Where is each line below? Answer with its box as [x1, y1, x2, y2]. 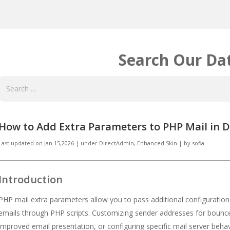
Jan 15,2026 [44, 139, 75, 147]
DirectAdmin [99, 139, 134, 147]
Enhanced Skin [137, 139, 177, 147]
